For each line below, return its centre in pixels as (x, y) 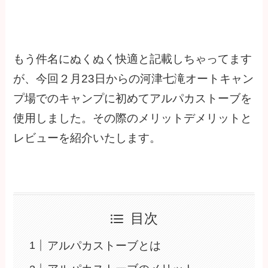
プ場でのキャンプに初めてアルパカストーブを (133, 99)
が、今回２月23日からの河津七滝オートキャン (134, 79)
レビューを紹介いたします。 (87, 138)
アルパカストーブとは (104, 245)
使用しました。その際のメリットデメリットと (133, 118)
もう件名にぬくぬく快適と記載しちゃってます (133, 59)
